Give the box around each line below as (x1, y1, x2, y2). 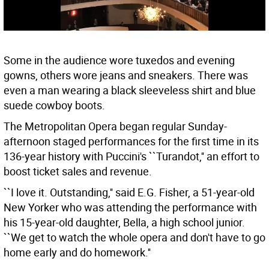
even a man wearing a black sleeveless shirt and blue (4, 83, 256, 98)
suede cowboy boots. (4, 98, 105, 113)
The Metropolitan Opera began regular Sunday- (4, 119, 227, 134)
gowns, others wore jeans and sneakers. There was (4, 68, 248, 83)
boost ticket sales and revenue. (4, 164, 152, 179)
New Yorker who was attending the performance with (4, 200, 257, 215)
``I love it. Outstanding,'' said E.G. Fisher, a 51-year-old (4, 185, 255, 200)
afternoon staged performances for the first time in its (4, 134, 259, 149)
